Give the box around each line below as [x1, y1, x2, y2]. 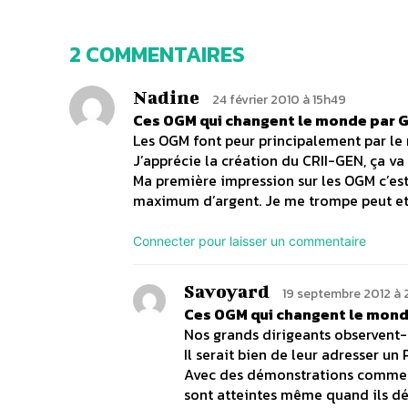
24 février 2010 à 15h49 [212, 90, 346, 110]
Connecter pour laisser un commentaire [133, 233, 366, 250]
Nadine [133, 87, 199, 108]
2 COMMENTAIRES [69, 38, 245, 71]
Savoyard [184, 280, 270, 302]
